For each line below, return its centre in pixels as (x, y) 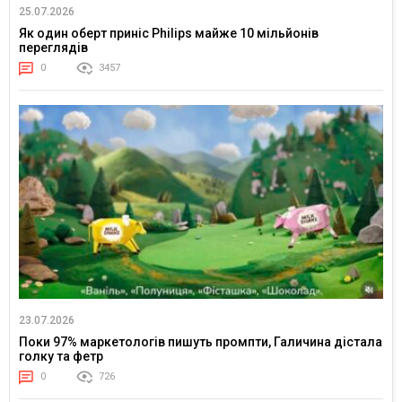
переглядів (53, 48)
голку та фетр (61, 357)
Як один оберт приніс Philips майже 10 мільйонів (169, 34)
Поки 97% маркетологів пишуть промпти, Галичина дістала (201, 342)
